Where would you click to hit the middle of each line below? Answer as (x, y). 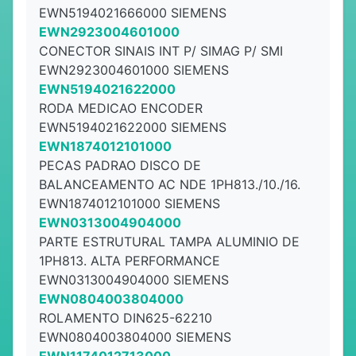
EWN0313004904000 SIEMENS (134, 280)
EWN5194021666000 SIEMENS (133, 13)
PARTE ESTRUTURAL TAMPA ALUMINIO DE (169, 242)
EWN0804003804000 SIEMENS (135, 337)
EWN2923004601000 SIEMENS (134, 70)
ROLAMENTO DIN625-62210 (126, 318)
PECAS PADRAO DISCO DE (120, 165)
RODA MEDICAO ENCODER (121, 108)
